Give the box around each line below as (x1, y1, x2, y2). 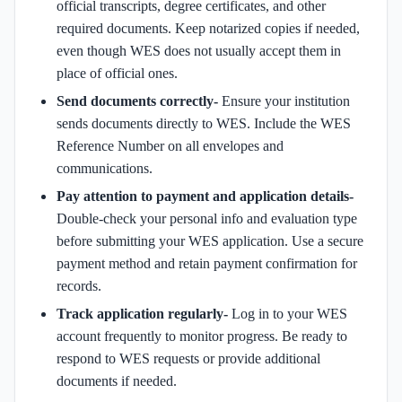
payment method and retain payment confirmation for (57, 255, 357, 271)
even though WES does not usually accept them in (57, 42, 341, 58)
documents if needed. (57, 372, 177, 389)
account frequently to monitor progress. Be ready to (57, 328, 347, 344)
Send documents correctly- (57, 92, 222, 109)
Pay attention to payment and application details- (57, 188, 354, 204)
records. (57, 277, 101, 293)
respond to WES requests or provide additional (57, 350, 320, 366)
